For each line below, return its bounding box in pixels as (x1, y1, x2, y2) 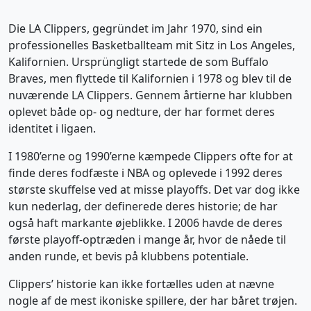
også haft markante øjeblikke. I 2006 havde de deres (8, 215, 283, 230)
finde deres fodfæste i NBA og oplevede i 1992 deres (8, 165, 283, 180)
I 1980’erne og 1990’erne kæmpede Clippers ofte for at (8, 149, 293, 164)
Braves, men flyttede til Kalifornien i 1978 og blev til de (8, 71, 292, 86)
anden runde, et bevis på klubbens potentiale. (8, 249, 249, 264)
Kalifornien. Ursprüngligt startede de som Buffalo (8, 54, 269, 69)
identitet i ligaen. (8, 121, 96, 136)
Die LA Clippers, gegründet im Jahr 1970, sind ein (8, 21, 262, 36)
